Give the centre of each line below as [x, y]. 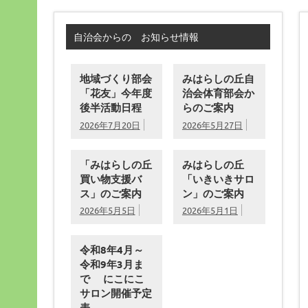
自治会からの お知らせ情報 [136, 37]
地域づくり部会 [115, 79]
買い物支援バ [110, 178]
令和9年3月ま [111, 264]
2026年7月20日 [110, 124]
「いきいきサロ [218, 178]
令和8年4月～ [111, 249]
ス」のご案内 [110, 193]
